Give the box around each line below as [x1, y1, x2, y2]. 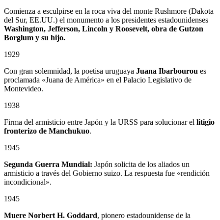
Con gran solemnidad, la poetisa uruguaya [4, 66, 136, 75]
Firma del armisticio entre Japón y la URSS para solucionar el [4, 117, 196, 126]
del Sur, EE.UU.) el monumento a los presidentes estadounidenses [4, 15, 208, 24]
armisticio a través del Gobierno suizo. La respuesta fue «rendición [4, 168, 210, 177]
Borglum [4, 33, 33, 42]
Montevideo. [4, 84, 43, 93]
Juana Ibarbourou [136, 66, 198, 75]
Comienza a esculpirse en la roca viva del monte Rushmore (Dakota [4, 6, 214, 15]
